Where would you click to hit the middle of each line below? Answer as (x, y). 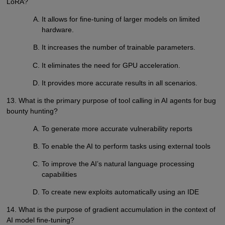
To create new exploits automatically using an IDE (121, 192)
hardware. (58, 30)
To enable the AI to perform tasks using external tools (126, 146)
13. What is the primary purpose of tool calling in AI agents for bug (111, 100)
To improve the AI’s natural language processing (118, 163)
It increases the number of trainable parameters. (119, 47)
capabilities (60, 174)
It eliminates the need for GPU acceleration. (111, 65)
